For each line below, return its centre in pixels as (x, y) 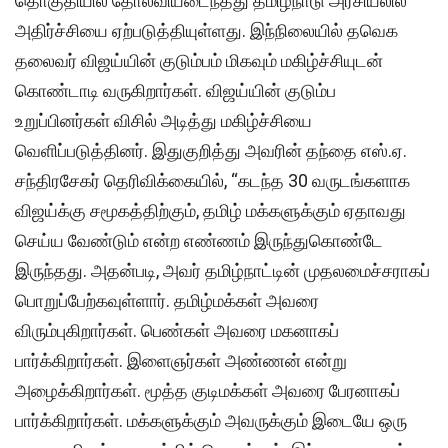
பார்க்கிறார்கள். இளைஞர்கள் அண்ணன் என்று (181, 360)
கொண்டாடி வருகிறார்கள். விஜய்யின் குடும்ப (175, 90)
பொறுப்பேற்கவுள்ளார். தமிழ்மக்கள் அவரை (167, 300)
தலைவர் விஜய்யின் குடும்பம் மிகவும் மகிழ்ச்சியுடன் (199, 60)
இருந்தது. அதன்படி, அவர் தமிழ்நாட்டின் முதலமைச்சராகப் (222, 270)
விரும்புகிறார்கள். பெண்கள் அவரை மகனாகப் (177, 330)
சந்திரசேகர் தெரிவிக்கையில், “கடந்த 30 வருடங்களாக (212, 180)
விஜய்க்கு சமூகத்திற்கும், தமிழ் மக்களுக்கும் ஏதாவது (210, 210)
